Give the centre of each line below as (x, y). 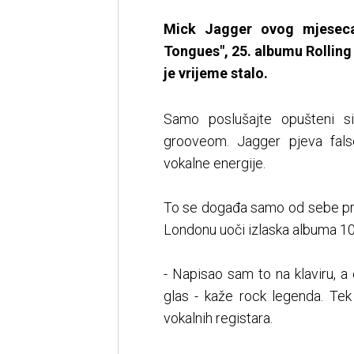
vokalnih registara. (218, 318)
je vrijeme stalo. (215, 73)
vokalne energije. (214, 164)
